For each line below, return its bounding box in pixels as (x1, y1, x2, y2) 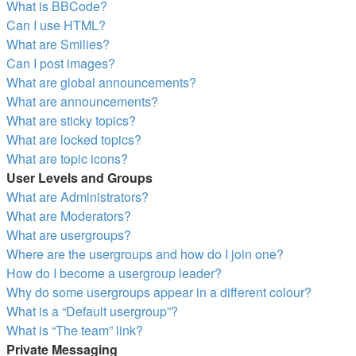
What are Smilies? (6, 35, 110, 53)
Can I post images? (6, 54, 115, 72)
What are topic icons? (6, 149, 128, 168)
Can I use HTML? (6, 16, 106, 34)
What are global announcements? (6, 73, 196, 91)
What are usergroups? (6, 226, 131, 244)
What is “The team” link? (6, 321, 143, 339)
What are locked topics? (6, 130, 141, 149)
